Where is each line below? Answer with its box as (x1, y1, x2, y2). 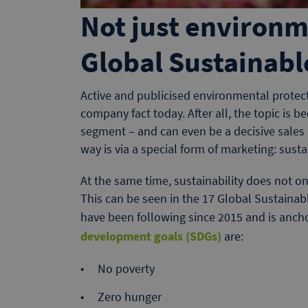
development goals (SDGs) (80, 228, 221, 244)
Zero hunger (98, 288, 162, 305)
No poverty (98, 260, 155, 276)
